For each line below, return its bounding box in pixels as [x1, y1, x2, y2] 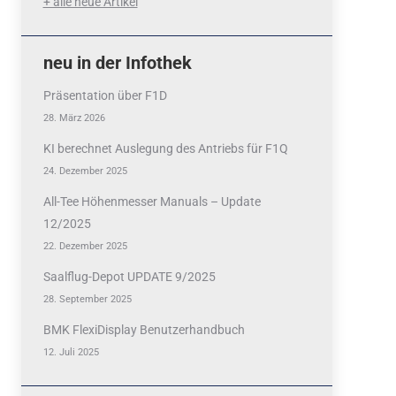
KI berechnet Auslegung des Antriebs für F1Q [42, 141, 288, 156]
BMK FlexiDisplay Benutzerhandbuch [42, 323, 245, 338]
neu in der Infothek [42, 52, 192, 74]
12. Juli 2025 [42, 346, 99, 359]
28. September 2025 [42, 293, 132, 306]
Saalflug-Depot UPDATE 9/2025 [42, 270, 216, 285]
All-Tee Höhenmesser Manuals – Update [42, 194, 261, 209]
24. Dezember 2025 [42, 164, 127, 178]
